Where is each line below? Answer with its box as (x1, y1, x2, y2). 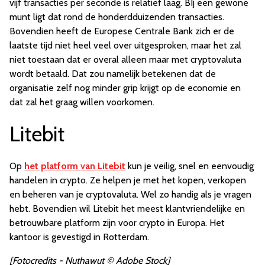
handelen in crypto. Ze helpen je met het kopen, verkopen (9, 174, 246, 186)
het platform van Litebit (24, 160, 125, 172)
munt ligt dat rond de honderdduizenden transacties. (9, 11, 224, 23)
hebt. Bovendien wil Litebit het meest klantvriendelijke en (9, 203, 245, 215)
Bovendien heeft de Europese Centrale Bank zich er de (9, 25, 234, 37)
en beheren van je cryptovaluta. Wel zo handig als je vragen (9, 189, 251, 201)
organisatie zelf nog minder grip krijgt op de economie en (9, 82, 241, 94)
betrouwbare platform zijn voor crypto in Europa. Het (9, 217, 225, 229)
